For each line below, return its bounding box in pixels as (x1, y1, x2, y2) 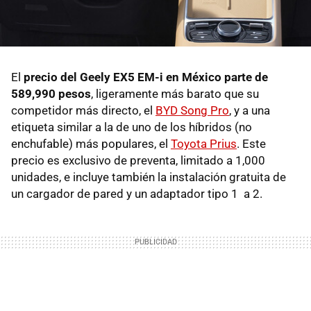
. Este (237, 136, 266, 151)
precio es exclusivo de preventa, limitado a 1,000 (11, 153, 265, 167)
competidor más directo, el (11, 103, 155, 117)
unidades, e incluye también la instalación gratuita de (11, 169, 286, 184)
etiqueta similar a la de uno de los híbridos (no (11, 119, 252, 134)
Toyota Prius (171, 136, 237, 151)
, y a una (229, 103, 270, 117)
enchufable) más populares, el (11, 136, 171, 151)
